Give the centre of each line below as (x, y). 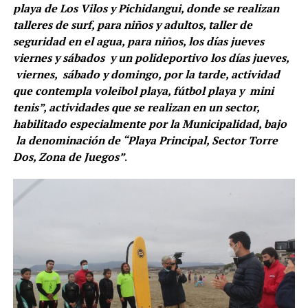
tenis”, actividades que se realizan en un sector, (136, 107)
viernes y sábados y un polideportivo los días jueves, (151, 57)
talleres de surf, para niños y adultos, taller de (132, 24)
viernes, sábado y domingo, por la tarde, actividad (146, 74)
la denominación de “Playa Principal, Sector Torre (145, 140)
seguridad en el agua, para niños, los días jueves (138, 41)
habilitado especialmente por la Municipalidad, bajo (150, 123)
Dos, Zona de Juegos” (68, 156)
